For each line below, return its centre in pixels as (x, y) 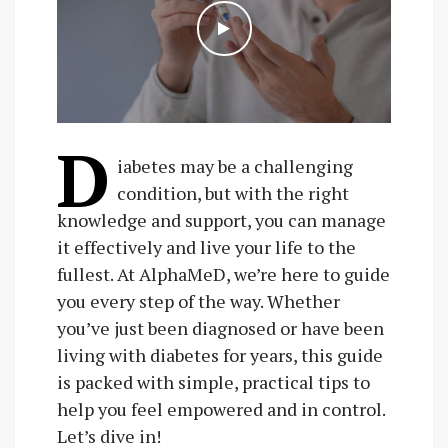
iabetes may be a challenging (234, 165)
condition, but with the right (232, 192)
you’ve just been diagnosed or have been (220, 327)
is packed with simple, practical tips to (213, 381)
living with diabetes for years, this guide (219, 354)
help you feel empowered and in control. (220, 408)
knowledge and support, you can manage (221, 219)
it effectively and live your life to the (206, 246)
